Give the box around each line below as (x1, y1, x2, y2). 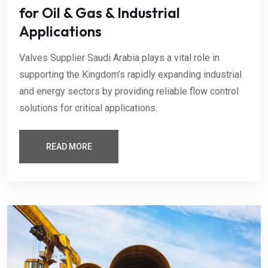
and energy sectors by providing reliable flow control (19, 86, 239, 98)
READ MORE (45, 142, 92, 152)
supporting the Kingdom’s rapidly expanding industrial (19, 69, 242, 81)
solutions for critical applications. (19, 102, 157, 114)
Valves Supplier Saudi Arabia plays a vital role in (19, 52, 220, 64)
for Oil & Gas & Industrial (19, 4, 180, 22)
